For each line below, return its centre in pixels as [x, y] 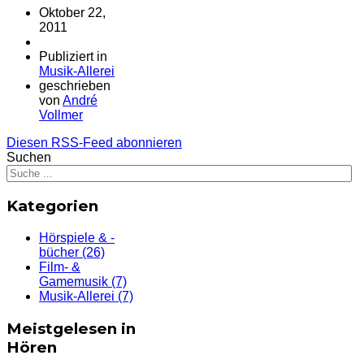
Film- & [60, 267]
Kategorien [52, 206]
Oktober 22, [72, 12]
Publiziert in [73, 56]
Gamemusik [74, 282]
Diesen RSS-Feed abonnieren [94, 142]
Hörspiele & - [77, 238]
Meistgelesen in [71, 328]
